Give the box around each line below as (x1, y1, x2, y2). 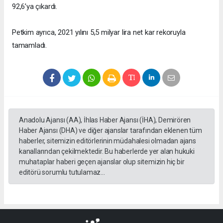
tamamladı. (12, 40, 47, 50)
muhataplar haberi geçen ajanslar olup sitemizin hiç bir (19, 157, 185, 166)
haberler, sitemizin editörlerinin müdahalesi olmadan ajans (19, 136, 196, 145)
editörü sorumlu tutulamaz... (19, 168, 105, 176)
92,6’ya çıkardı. (12, 1, 57, 11)
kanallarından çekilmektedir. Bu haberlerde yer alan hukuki (19, 147, 195, 155)
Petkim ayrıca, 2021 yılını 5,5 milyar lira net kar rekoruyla (12, 27, 186, 37)
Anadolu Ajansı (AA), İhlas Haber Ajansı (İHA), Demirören (19, 115, 191, 124)
